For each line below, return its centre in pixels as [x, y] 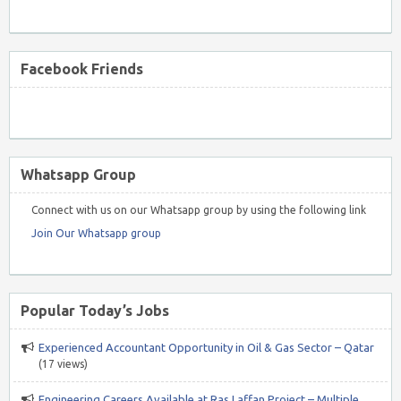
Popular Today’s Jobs [95, 310]
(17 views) [63, 363]
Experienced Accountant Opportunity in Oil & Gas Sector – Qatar [206, 347]
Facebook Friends [82, 68]
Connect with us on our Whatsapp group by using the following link [199, 209]
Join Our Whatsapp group [96, 233]
